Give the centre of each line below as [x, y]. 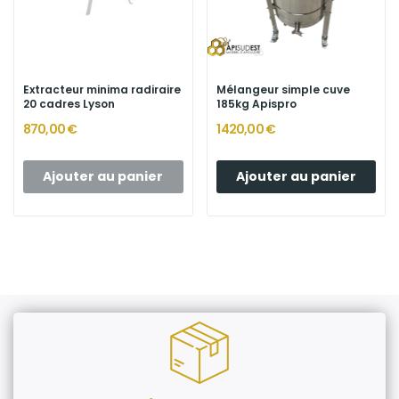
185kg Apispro [256, 103]
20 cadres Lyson [69, 103]
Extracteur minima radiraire [102, 89]
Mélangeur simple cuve [283, 89]
